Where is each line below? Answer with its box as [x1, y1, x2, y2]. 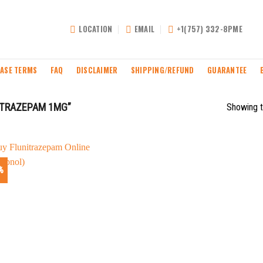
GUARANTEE [207, 64, 247, 76]
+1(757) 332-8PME [176, 23, 242, 35]
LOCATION [79, 23, 113, 35]
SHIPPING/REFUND [130, 64, 194, 76]
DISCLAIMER [76, 64, 118, 76]
